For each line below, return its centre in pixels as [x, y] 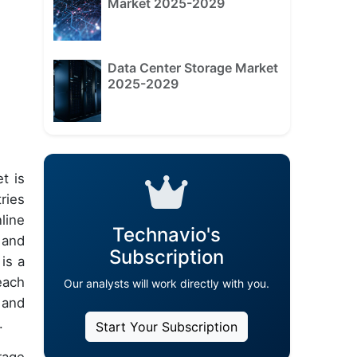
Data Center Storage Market [192, 68]
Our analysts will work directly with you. [167, 284]
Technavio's [167, 235]
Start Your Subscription [167, 327]
